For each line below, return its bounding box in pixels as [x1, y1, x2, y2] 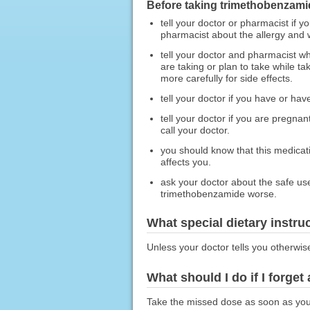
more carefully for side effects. [160, 72, 293, 84]
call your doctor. [160, 124, 230, 136]
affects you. [160, 156, 211, 167]
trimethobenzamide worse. [160, 188, 277, 199]
